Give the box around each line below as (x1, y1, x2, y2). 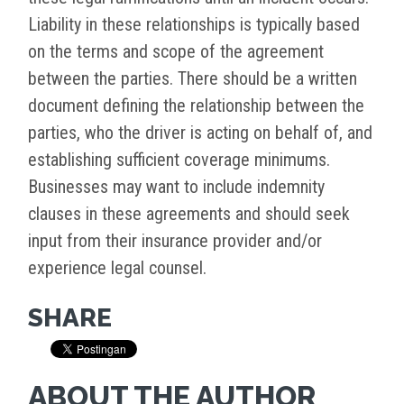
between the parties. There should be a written (28, 68, 357, 90)
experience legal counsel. (28, 257, 207, 280)
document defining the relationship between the (28, 95, 364, 117)
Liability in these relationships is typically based (28, 14, 360, 36)
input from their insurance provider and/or (28, 230, 322, 252)
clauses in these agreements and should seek (28, 203, 350, 225)
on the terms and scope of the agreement (28, 41, 324, 63)
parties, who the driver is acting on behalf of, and (28, 122, 372, 144)
